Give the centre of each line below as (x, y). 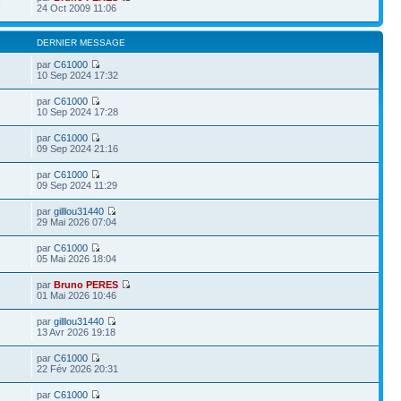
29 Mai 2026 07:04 (77, 222)
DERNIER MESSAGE (81, 43)
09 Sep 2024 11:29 (77, 185)
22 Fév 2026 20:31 (78, 369)
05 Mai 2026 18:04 (77, 259)
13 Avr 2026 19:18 (77, 332)
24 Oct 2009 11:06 (77, 8)
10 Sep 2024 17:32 (78, 75)
